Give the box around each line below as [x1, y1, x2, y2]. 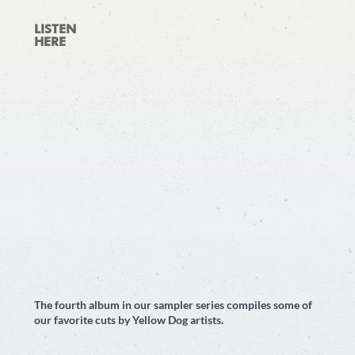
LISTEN [33, 21, 76, 37]
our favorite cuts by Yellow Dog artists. [33, 313, 223, 326]
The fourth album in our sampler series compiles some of [33, 298, 312, 311]
